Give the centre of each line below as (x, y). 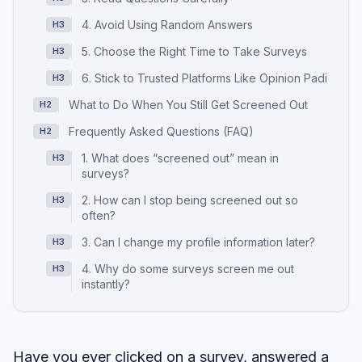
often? (99, 216)
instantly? (106, 284)
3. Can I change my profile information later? (198, 242)
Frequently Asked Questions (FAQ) (161, 132)
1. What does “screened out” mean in (180, 158)
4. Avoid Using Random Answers (167, 25)
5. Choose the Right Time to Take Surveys (194, 52)
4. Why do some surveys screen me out (188, 269)
